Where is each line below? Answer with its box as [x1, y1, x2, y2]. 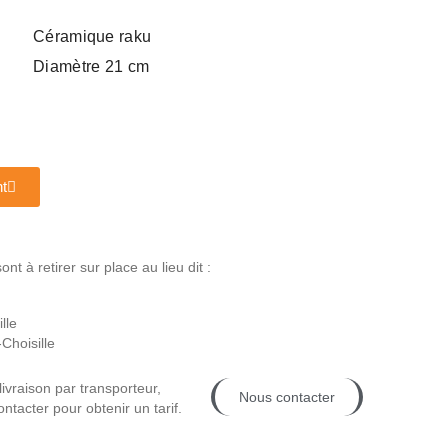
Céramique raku [33, 28, 152, 46]
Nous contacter [239, 389, 336, 406]
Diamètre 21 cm [33, 58, 150, 76]
